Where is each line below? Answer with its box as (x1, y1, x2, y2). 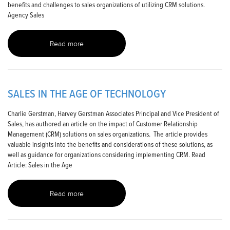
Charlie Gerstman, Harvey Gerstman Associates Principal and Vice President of (8, 108, 219, 119)
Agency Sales (8, 10, 44, 20)
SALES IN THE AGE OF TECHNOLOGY (8, 85, 166, 103)
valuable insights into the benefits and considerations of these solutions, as (8, 139, 213, 149)
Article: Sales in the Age (8, 160, 72, 170)
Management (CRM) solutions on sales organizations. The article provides (8, 129, 207, 139)
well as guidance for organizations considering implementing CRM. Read (8, 149, 205, 160)
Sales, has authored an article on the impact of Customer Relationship (8, 119, 198, 129)
